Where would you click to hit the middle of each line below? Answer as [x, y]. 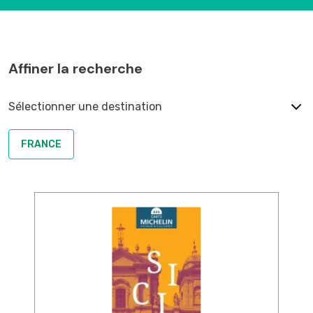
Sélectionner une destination [85, 107]
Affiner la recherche [75, 68]
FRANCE [41, 144]
